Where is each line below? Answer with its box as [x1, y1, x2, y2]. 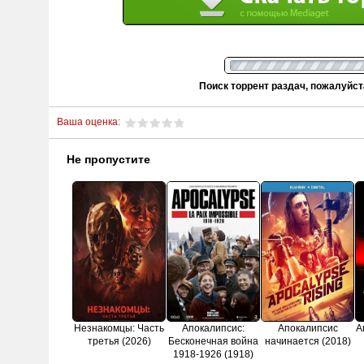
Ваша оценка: [57, 116, 120, 128]
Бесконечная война [168, 336, 258, 348]
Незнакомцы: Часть [74, 323, 164, 335]
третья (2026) [87, 336, 151, 348]
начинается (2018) [264, 336, 351, 348]
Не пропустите [67, 153, 150, 167]
